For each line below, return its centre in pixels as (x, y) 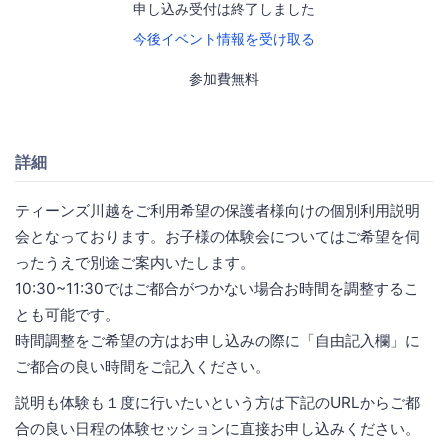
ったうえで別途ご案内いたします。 (135, 262)
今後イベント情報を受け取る (224, 39)
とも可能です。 (67, 314)
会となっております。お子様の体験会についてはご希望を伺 (217, 236)
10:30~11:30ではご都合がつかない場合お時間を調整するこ (217, 288)
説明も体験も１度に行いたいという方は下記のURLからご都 (217, 402)
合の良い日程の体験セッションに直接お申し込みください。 (217, 428)
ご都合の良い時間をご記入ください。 (142, 366)
